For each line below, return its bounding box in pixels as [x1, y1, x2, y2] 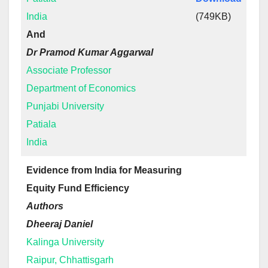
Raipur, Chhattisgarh [26, 255, 114, 265]
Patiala [26, 119, 56, 129]
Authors [26, 201, 63, 211]
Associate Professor [26, 65, 111, 75]
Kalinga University [26, 237, 104, 247]
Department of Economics [26, 83, 136, 93]
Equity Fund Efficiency [26, 183, 129, 193]
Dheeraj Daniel [26, 219, 93, 229]
